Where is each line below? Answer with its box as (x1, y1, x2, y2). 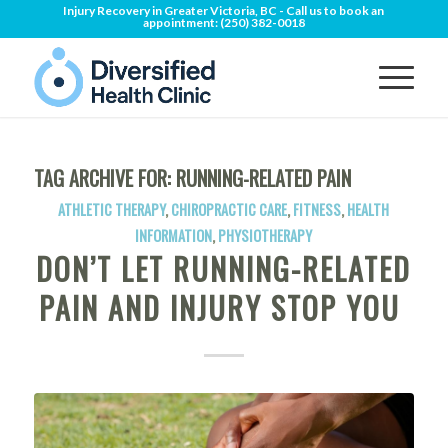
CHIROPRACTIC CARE (171, 199, 288, 220)
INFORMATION (135, 225, 213, 246)
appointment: (142, 15, 220, 30)
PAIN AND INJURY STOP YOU (38, 285, 409, 330)
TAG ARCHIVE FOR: (33, 163, 176, 193)
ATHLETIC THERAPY (58, 199, 166, 220)
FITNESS (293, 199, 342, 220)
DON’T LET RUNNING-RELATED (36, 246, 412, 291)
